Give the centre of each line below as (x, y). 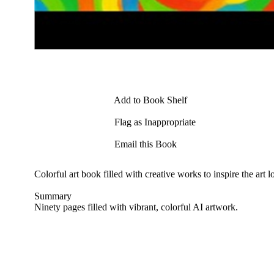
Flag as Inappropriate (154, 122)
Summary (53, 196)
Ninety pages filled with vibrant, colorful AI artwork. (136, 207)
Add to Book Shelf (150, 100)
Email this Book (145, 144)
